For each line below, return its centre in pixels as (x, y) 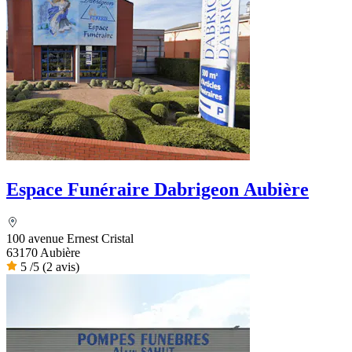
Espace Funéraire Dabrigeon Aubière (158, 189)
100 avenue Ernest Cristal (70, 238)
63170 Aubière (43, 252)
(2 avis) (61, 266)
